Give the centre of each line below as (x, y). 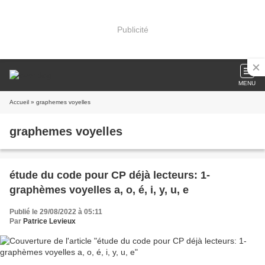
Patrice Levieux (49, 221)
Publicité (132, 29)
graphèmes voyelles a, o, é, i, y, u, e (99, 190)
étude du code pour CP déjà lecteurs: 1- (110, 175)
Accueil (19, 102)
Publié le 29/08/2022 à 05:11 (56, 212)
